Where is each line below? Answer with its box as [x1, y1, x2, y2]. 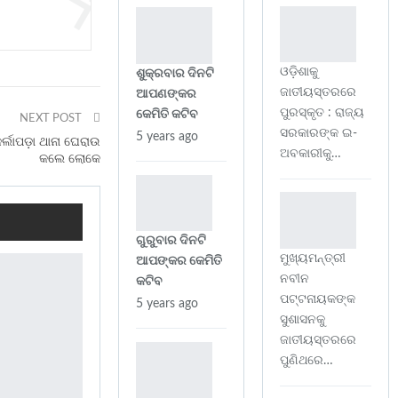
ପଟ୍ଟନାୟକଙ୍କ [280, 292, 355, 306]
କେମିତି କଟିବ [136, 107, 198, 121]
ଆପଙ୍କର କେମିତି [136, 255, 222, 268]
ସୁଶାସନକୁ [280, 313, 325, 326]
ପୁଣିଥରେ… [280, 354, 333, 367]
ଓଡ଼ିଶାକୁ [280, 66, 318, 79]
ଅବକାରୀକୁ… [280, 147, 341, 161]
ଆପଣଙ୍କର [136, 87, 196, 100]
